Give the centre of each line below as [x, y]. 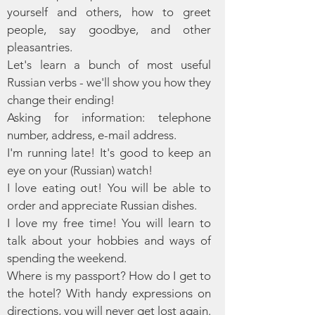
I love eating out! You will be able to [109, 188]
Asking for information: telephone [109, 117]
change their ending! [61, 100]
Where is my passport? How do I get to [109, 276]
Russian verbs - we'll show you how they [109, 82]
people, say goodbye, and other [109, 30]
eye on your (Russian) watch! [80, 170]
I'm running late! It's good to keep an [109, 153]
